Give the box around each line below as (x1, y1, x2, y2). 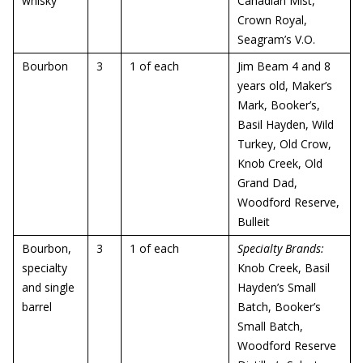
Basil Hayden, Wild (237, 117, 334, 132)
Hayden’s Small (237, 280, 316, 295)
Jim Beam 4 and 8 (237, 58, 331, 74)
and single (22, 280, 75, 295)
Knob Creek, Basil (237, 260, 330, 275)
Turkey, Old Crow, (237, 136, 331, 152)
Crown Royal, (237, 12, 307, 28)
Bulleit (237, 214, 270, 229)
